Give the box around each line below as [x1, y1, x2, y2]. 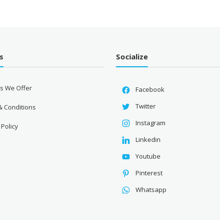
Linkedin [136, 135, 161, 144]
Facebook [136, 85, 165, 94]
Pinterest [136, 168, 163, 178]
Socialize [116, 52, 148, 62]
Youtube [136, 152, 161, 161]
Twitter [136, 102, 156, 111]
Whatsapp [136, 185, 167, 194]
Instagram [136, 118, 166, 128]
